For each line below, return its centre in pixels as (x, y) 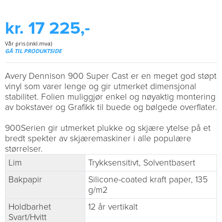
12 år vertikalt (113, 207)
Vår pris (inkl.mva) (28, 44)
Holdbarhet (30, 207)
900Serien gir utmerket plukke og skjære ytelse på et (108, 128)
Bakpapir (25, 180)
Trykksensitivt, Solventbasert (142, 163)
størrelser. (24, 149)
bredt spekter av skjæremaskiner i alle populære (98, 139)
